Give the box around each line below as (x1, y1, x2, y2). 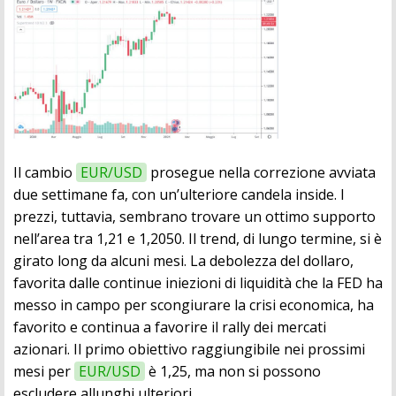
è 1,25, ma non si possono (145, 362, 321, 382)
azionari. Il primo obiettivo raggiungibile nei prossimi (13, 339, 365, 360)
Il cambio (13, 163, 76, 183)
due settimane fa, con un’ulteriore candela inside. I (13, 185, 345, 205)
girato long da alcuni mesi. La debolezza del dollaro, (13, 251, 354, 271)
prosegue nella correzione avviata (147, 163, 376, 183)
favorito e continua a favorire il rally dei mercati (13, 317, 326, 338)
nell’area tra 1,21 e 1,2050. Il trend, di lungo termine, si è (13, 229, 382, 249)
